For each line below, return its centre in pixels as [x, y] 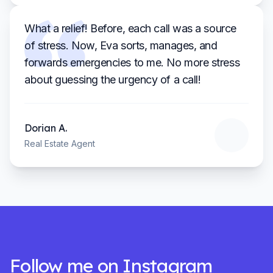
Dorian [40, 128]
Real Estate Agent [60, 144]
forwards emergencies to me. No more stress [132, 62]
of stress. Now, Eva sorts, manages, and [121, 45]
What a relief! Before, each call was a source [130, 28]
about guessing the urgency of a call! [113, 80]
